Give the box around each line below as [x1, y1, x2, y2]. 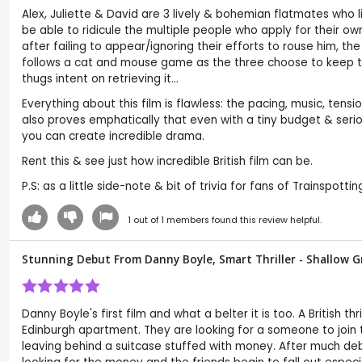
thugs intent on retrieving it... [22, 71, 179, 87]
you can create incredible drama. [22, 128, 204, 144]
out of [130, 213, 161, 226]
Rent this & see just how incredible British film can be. [22, 153, 313, 169]
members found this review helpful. [163, 213, 322, 226]
